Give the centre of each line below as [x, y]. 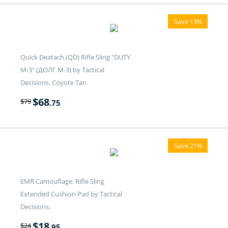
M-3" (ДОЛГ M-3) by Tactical [62, 70]
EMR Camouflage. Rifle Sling [62, 181]
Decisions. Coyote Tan [53, 83]
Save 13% [188, 22]
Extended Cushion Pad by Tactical [71, 194]
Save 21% [188, 146]
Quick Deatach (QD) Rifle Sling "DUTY [75, 57]
